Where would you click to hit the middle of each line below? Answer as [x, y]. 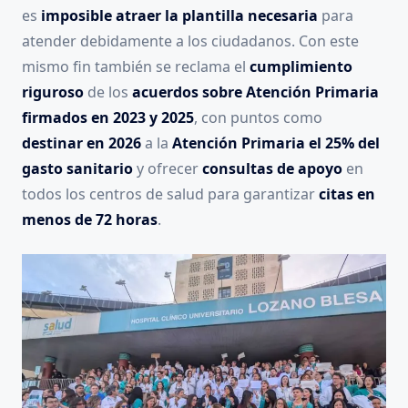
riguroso [53, 92]
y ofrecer [168, 169]
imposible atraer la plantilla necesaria [179, 16]
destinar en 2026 [82, 143]
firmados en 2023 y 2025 [108, 118]
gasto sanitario [77, 169]
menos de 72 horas [90, 220]
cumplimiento [301, 67]
